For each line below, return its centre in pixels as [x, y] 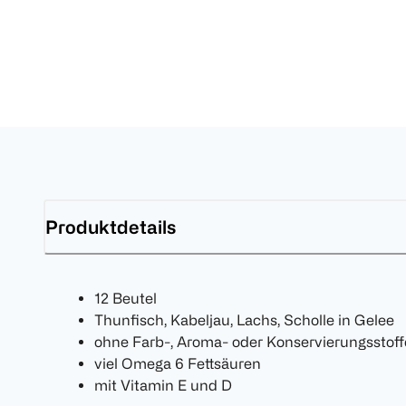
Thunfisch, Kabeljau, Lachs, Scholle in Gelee [244, 320]
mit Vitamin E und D [163, 386]
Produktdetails [111, 227]
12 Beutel [126, 299]
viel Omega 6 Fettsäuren [178, 364]
